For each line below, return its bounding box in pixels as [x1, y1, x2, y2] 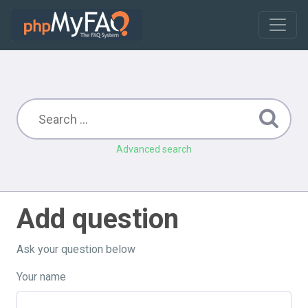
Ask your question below [16, 243, 135, 256]
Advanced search [116, 144, 192, 155]
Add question [16, 203, 179, 235]
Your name [16, 270, 66, 283]
